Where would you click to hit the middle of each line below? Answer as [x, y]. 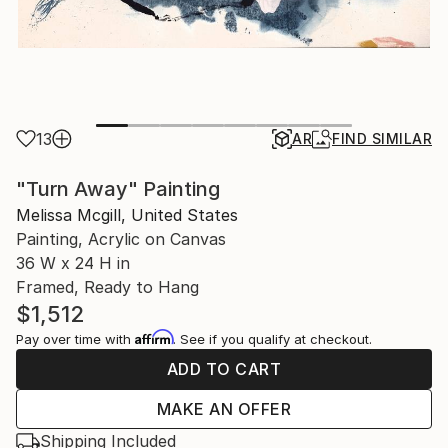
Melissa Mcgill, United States [127, 215]
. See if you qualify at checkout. [272, 339]
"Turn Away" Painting [118, 189]
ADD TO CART [224, 369]
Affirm [154, 337]
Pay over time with [75, 339]
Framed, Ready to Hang [107, 287]
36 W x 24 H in [73, 263]
